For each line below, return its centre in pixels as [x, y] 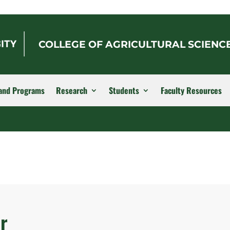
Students [124, 90]
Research [72, 90]
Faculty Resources [191, 90]
